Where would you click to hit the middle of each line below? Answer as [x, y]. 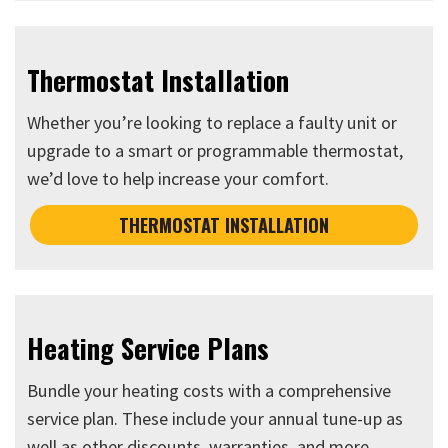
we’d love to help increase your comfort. [178, 179]
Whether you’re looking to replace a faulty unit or [212, 123]
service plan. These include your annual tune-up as [215, 419]
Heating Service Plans [148, 348]
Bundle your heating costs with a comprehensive [209, 391]
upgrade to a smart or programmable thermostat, [215, 151]
